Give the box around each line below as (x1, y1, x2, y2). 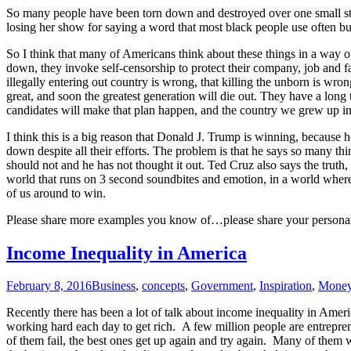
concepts (142, 279, 185, 293)
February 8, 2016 (6, 279, 92, 293)
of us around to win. (6, 186, 106, 200)
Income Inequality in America (6, 242, 247, 263)
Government (191, 279, 253, 293)
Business (92, 279, 136, 293)
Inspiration (259, 279, 312, 293)
